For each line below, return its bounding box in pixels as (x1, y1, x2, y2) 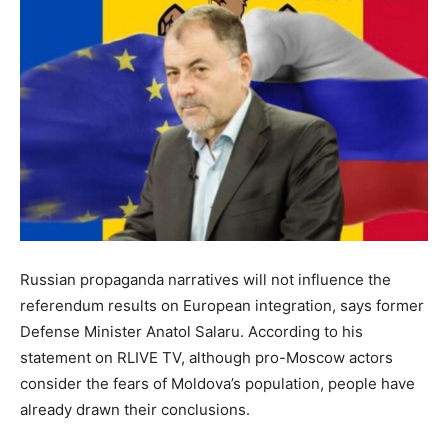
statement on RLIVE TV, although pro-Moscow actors (20, 347, 393, 367)
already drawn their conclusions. (20, 399, 250, 419)
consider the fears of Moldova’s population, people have (20, 373, 415, 393)
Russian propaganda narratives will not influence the (20, 269, 391, 289)
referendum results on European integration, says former (20, 295, 424, 315)
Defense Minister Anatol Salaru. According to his (20, 321, 363, 341)
